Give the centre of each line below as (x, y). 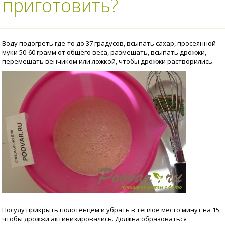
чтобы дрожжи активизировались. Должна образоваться (94, 219)
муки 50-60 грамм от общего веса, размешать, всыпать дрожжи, (104, 52)
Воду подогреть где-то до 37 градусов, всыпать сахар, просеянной (109, 43)
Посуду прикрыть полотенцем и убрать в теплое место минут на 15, (111, 210)
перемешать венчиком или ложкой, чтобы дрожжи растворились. (108, 61)
